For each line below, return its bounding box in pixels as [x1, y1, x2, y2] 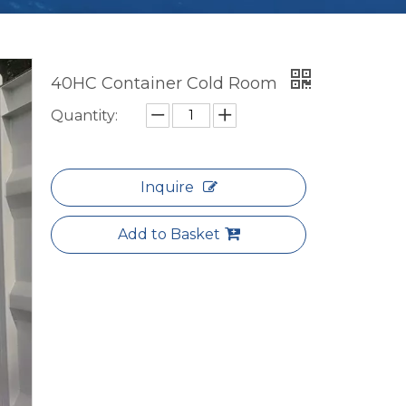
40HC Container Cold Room [51, 72, 282, 93]
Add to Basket [117, 225, 220, 243]
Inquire [140, 178, 194, 196]
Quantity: [51, 106, 118, 124]
